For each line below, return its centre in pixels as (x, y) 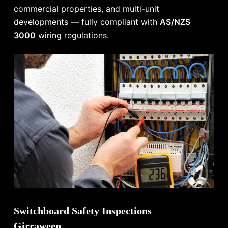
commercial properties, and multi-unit (87, 8)
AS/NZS (175, 22)
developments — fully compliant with (87, 22)
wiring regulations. (73, 35)
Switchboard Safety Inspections (83, 211)
